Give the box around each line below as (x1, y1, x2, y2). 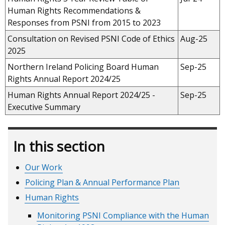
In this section (13, 136, 105, 156)
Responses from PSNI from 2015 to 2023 (8, 17, 161, 28)
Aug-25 (180, 33, 207, 44)
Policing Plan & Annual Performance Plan (25, 176, 180, 188)
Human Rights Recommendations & (8, 5, 141, 16)
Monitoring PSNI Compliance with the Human (37, 209, 209, 221)
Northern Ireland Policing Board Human (8, 61, 159, 72)
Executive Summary (8, 101, 80, 113)
